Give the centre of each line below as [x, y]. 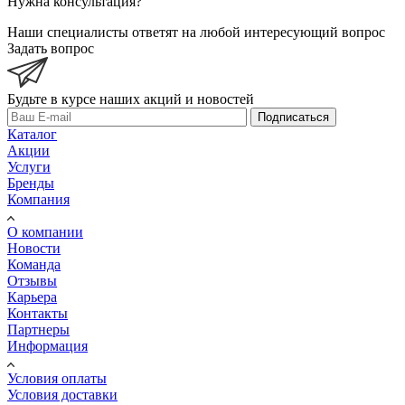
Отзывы [32, 281]
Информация [47, 346]
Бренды [31, 184]
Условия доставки [62, 395]
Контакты [38, 314]
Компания [38, 200]
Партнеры [38, 330]
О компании [45, 232]
